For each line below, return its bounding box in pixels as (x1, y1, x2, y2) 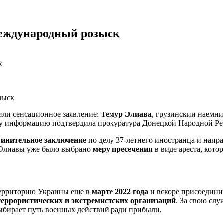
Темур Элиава (101, 110, 152, 118)
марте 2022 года (92, 187, 148, 196)
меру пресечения (93, 144, 153, 153)
